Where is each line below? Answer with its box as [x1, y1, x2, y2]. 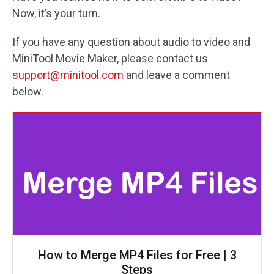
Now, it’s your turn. [12, 7, 100, 20]
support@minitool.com [12, 68, 124, 82]
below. [12, 85, 43, 98]
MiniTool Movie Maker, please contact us [12, 52, 208, 65]
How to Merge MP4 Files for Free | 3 [37, 248, 237, 263]
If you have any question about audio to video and [12, 35, 250, 49]
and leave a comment [124, 68, 230, 82]
